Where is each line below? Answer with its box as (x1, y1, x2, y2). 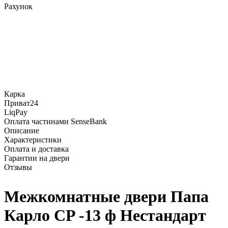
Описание (4, 126, 39, 135)
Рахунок (4, 2, 33, 11)
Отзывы (4, 163, 32, 172)
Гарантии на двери (4, 154, 70, 162)
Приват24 (4, 99, 38, 107)
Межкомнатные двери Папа (4, 187, 209, 206)
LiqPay (4, 108, 27, 117)
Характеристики (4, 135, 62, 144)
